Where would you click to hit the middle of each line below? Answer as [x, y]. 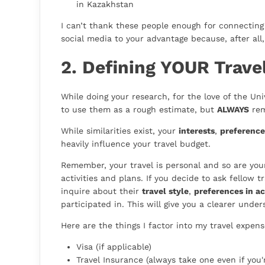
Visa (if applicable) [114, 247]
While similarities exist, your [120, 131]
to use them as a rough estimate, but [139, 110]
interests [197, 131]
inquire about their [101, 191]
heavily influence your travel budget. [136, 144]
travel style [165, 191]
